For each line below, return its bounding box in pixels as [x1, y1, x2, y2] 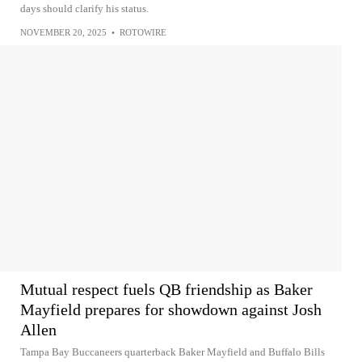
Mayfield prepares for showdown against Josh [20, 301, 322, 318]
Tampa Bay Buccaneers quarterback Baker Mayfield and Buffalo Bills [20, 346, 325, 358]
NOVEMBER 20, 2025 [20, 27, 107, 37]
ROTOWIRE [120, 27, 166, 37]
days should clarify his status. [20, 2, 149, 15]
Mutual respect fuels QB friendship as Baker [20, 280, 313, 298]
